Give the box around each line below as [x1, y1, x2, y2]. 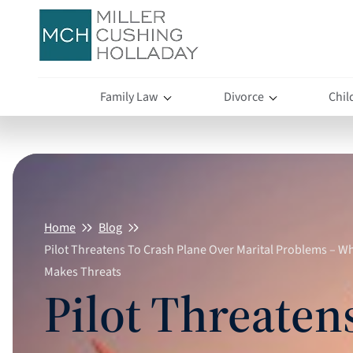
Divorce [223, 88, 264, 106]
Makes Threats [44, 263, 121, 281]
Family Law [100, 88, 159, 106]
